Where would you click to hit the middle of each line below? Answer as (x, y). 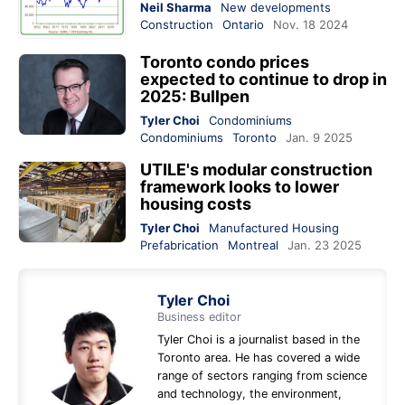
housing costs (196, 204)
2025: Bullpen (195, 97)
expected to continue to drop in (264, 80)
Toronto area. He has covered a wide (259, 358)
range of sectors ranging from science (262, 376)
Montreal (253, 245)
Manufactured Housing (274, 228)
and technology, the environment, (250, 394)
